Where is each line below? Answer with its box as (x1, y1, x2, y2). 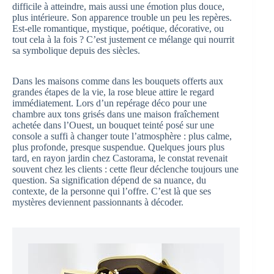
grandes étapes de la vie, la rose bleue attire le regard (12, 86, 214, 97)
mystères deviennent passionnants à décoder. (12, 196, 183, 207)
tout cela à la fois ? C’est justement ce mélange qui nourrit (12, 34, 234, 45)
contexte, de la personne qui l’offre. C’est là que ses (12, 185, 211, 196)
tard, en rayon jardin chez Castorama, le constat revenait (12, 152, 228, 163)
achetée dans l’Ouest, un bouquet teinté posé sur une (12, 119, 214, 130)
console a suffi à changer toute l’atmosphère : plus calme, (12, 130, 232, 141)
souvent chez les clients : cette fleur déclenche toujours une (12, 163, 239, 174)
